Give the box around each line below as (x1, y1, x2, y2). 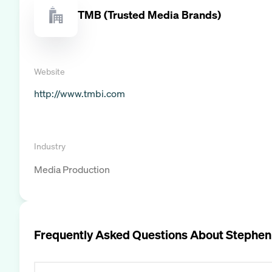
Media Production (34, 162, 110, 176)
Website (34, 65, 65, 77)
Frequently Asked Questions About (34, 226, 226, 243)
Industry (34, 140, 66, 152)
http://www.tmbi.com (34, 86, 125, 100)
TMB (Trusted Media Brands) (78, 7, 221, 22)
